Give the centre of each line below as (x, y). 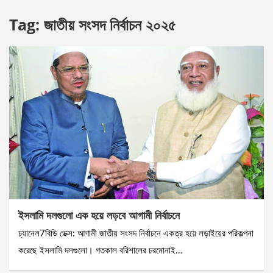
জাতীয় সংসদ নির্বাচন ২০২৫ (110, 25)
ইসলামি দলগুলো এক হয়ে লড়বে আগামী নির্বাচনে (99, 215)
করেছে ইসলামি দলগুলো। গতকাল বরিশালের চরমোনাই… (100, 251)
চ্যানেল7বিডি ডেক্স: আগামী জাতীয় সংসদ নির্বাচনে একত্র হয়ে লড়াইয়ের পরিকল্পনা (136, 234)
